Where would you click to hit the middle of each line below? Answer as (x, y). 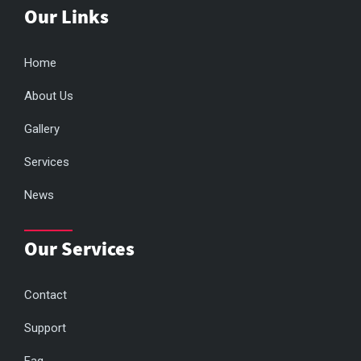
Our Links (66, 17)
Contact (46, 295)
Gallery (42, 129)
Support (45, 328)
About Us (49, 96)
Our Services (79, 249)
